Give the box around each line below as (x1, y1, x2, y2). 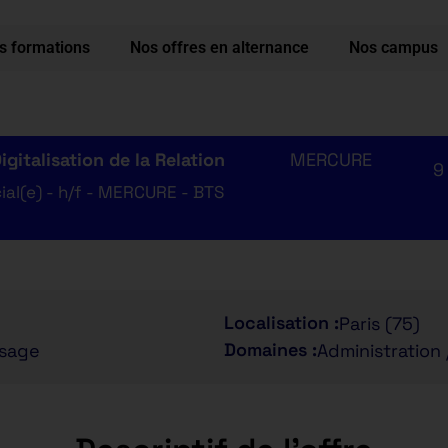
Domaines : (224, 338, 317, 362)
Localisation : (224, 311, 339, 335)
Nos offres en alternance (130, 37, 310, 57)
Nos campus (349, 37, 439, 57)
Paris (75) (339, 311, 420, 335)
